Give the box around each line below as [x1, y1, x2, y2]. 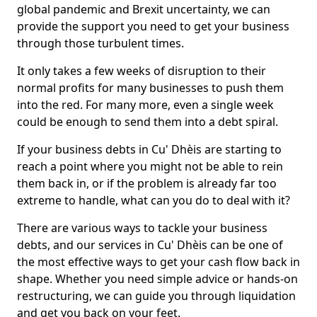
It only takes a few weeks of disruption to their [17, 63, 266, 79]
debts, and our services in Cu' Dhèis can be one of [17, 237, 283, 253]
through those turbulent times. [17, 35, 184, 51]
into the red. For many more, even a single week [17, 97, 274, 113]
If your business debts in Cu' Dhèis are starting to [17, 142, 282, 157]
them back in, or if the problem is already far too [17, 175, 277, 191]
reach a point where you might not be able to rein [17, 158, 283, 174]
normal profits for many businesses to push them [17, 80, 284, 96]
